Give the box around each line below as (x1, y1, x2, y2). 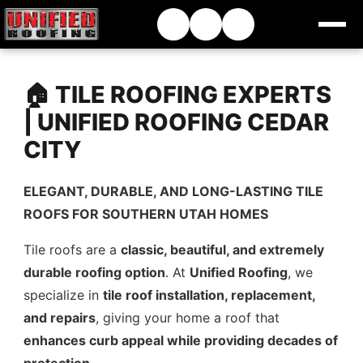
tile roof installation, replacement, (103, 287, 316, 303)
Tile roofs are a (23, 241, 122, 258)
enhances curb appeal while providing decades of (23, 332, 339, 348)
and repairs (23, 310, 96, 326)
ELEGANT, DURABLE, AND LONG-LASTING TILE (23, 183, 324, 199)
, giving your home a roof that (96, 310, 280, 326)
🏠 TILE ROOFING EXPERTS (23, 80, 332, 109)
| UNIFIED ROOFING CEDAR (23, 108, 330, 136)
